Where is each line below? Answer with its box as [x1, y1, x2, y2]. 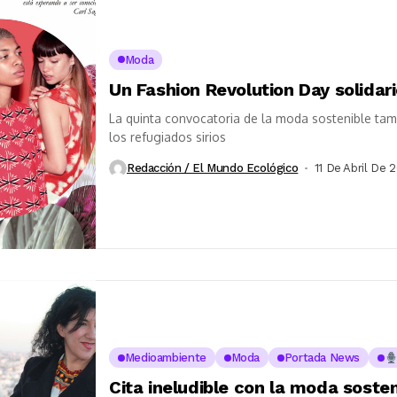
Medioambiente [124, 351, 206, 365]
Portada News [284, 351, 361, 365]
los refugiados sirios [109, 128, 226, 144]
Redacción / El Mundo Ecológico [127, 161, 299, 175]
